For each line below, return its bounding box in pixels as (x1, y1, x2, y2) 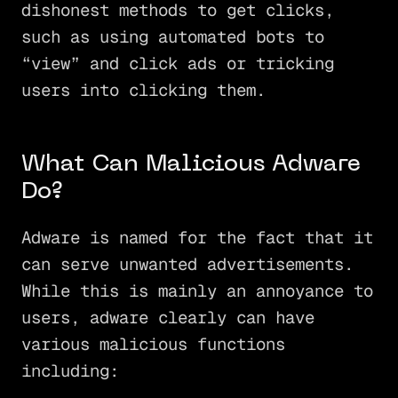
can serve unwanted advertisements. (20, 252, 354, 275)
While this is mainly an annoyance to (20, 279, 373, 302)
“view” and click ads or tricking (20, 52, 334, 76)
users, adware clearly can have (20, 306, 314, 329)
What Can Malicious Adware (20, 153, 361, 176)
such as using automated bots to (20, 26, 324, 49)
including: (20, 359, 119, 382)
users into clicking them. (20, 79, 266, 102)
